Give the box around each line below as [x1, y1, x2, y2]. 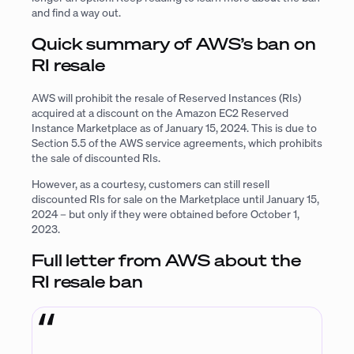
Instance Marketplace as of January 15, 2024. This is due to [32, 119, 317, 135]
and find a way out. [32, 5, 121, 21]
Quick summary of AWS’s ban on [32, 32, 316, 55]
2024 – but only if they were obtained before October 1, [32, 206, 299, 222]
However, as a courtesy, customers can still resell [32, 176, 269, 192]
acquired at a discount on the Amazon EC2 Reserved [32, 104, 288, 120]
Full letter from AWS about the [32, 249, 301, 272]
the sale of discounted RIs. [32, 149, 163, 165]
